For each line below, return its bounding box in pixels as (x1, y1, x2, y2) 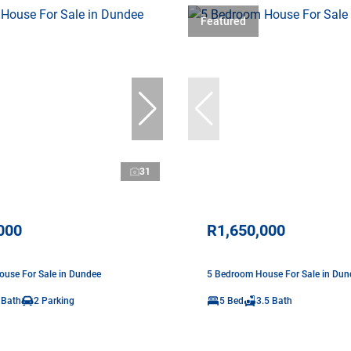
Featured (201, 14, 246, 27)
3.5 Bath (256, 295, 292, 306)
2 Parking (34, 295, 74, 306)
